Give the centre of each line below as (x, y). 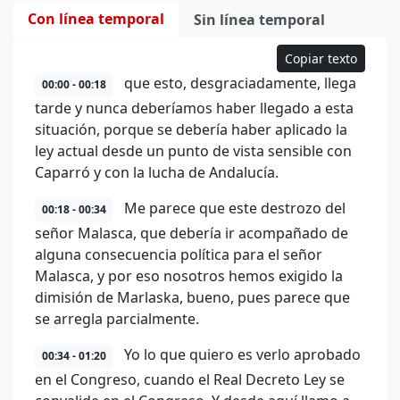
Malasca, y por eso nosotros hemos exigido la (189, 276)
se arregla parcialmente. (117, 319)
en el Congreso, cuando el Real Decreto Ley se (190, 379)
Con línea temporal (96, 19)
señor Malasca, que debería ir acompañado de (192, 233)
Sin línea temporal (259, 20)
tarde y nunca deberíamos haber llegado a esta (194, 108)
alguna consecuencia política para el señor (179, 254)
